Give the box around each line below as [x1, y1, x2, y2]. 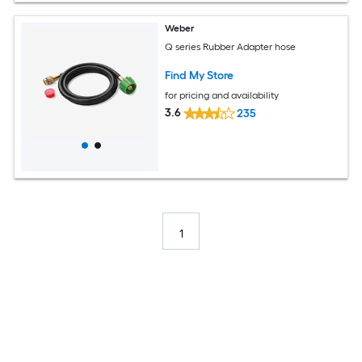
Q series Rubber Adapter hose [165, 40, 297, 53]
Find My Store [165, 68, 234, 82]
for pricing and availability [165, 89, 280, 101]
